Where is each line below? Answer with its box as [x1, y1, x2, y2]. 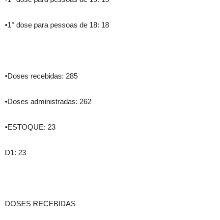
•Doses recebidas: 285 [5, 72, 78, 81]
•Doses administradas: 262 [5, 97, 91, 106]
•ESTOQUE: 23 [5, 123, 55, 132]
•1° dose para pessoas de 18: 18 [5, 21, 109, 29]
